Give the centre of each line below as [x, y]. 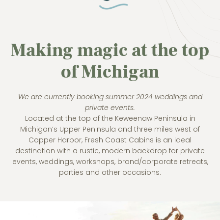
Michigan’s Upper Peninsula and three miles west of [110, 129]
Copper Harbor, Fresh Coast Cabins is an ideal [110, 140]
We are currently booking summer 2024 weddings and [110, 97]
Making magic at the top [110, 50]
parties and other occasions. [110, 173]
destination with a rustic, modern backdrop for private [110, 151]
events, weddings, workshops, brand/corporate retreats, [110, 162]
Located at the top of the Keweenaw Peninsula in [110, 119]
